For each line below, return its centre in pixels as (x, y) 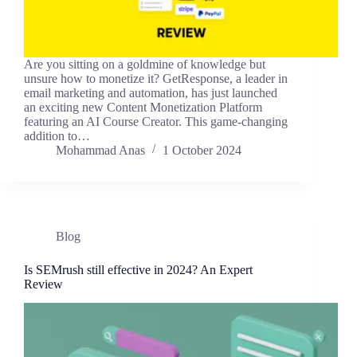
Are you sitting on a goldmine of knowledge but (145, 64)
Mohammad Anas (100, 150)
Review (43, 284)
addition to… (57, 135)
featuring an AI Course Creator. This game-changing (156, 121)
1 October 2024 (202, 150)
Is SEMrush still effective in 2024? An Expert (138, 269)
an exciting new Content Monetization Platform (143, 107)
